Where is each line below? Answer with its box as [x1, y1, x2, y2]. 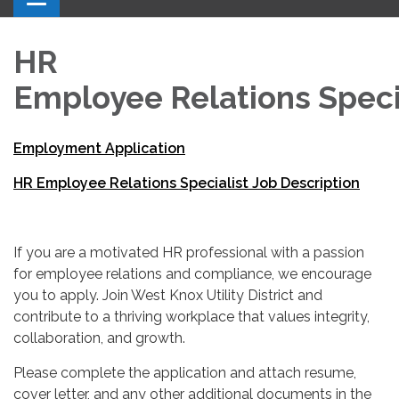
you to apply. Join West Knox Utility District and [13, 286, 322, 304]
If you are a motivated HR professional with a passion [13, 243, 364, 261]
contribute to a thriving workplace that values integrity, [13, 307, 370, 325]
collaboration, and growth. [13, 329, 185, 346]
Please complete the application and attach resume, [13, 363, 356, 381]
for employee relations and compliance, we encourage [13, 265, 371, 282]
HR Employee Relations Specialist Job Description [13, 174, 360, 191]
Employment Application [13, 139, 185, 157]
